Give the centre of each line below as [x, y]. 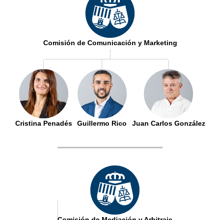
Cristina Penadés [43, 123]
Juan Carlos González [168, 123]
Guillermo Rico [102, 123]
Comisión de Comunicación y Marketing [110, 42]
